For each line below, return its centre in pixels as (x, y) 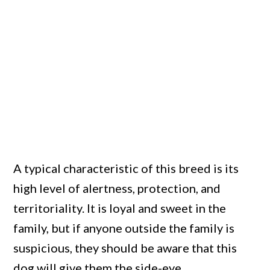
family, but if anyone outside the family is (124, 228)
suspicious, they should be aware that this (125, 247)
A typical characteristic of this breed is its (126, 168)
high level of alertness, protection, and (117, 188)
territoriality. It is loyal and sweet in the (120, 208)
